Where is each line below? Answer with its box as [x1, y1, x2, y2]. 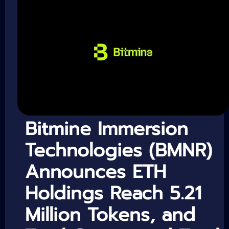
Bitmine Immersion [25, 115, 188, 143]
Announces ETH [25, 158, 166, 186]
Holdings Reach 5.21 [25, 179, 201, 208]
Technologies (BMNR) [25, 136, 212, 165]
